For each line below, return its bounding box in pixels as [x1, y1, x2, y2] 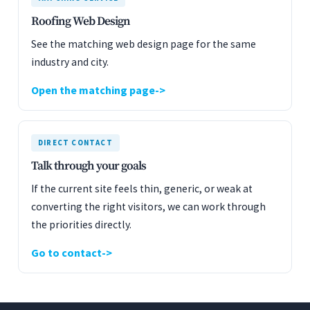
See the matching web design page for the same [31, 37, 256, 51]
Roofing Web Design [31, 14, 130, 29]
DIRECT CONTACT [38, 138, 113, 147]
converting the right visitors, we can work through [31, 200, 266, 213]
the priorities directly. [31, 218, 131, 231]
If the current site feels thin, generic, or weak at [31, 182, 253, 195]
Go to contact [31, 246, 102, 259]
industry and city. [31, 55, 109, 69]
